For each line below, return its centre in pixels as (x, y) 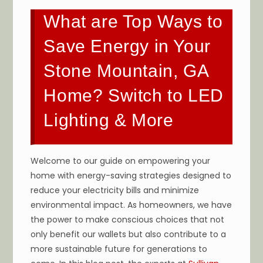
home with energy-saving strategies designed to (131, 175)
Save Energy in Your (127, 46)
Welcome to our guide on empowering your (121, 161)
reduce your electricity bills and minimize (115, 190)
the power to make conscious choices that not (128, 219)
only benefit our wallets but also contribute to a (129, 234)
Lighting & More (109, 120)
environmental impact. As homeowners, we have (131, 205)
